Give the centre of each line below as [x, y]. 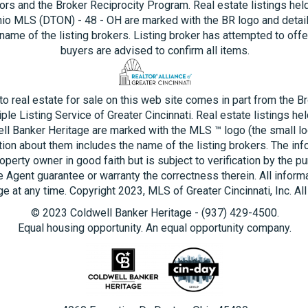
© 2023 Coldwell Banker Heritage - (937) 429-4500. [155, 213]
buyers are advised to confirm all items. [155, 51]
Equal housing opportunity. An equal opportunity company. [155, 228]
